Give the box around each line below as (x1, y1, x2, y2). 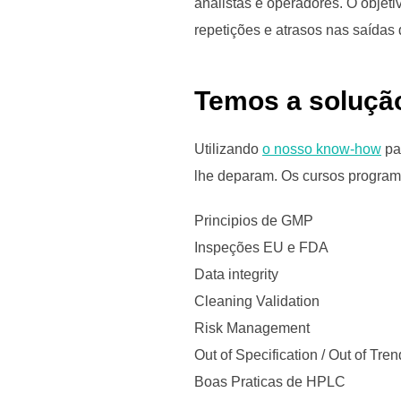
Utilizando (194, 141, 262, 157)
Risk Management (194, 320, 310, 336)
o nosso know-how (262, 141, 381, 157)
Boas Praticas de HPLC (194, 373, 346, 389)
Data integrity (194, 266, 278, 282)
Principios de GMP (194, 212, 313, 228)
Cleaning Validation (194, 293, 320, 309)
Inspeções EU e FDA (194, 239, 328, 255)
